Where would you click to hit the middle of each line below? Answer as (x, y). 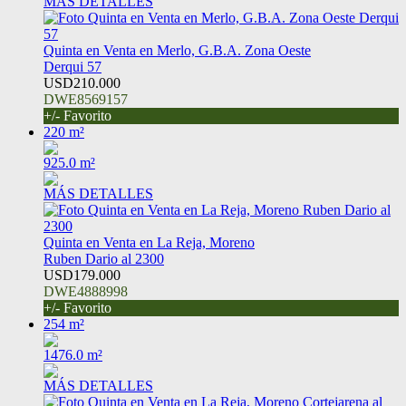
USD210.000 (82, 83)
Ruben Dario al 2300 (104, 259)
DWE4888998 (86, 292)
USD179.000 (82, 275)
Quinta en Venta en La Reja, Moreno (149, 243)
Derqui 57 (72, 67)
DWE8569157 (86, 100)
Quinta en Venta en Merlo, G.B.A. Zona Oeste (177, 51)
